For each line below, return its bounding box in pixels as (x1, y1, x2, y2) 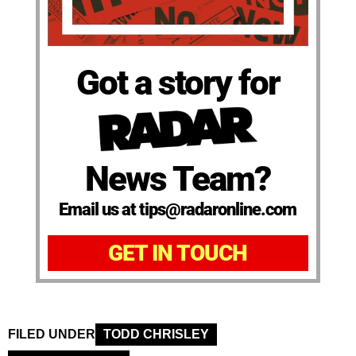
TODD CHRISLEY (103, 327, 209, 342)
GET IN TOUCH (108, 240, 248, 267)
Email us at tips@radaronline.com (59, 199, 297, 220)
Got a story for (75, 62, 280, 104)
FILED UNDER (8, 327, 95, 342)
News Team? (85, 158, 271, 200)
